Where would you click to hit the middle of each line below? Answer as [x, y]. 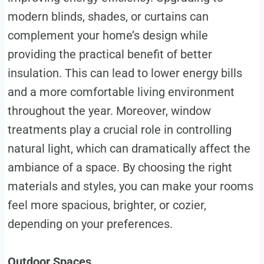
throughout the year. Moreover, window [109, 110]
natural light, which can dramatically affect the [129, 148]
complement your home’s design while [108, 35]
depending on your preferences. [90, 224]
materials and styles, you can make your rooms [130, 186]
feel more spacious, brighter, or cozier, [107, 205]
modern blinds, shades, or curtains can [108, 16]
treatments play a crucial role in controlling [119, 129]
